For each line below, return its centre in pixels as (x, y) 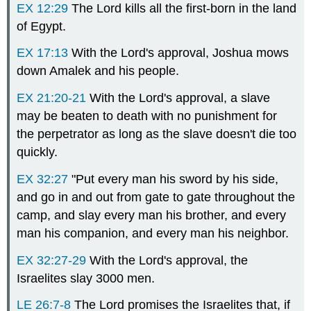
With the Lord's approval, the (167, 260)
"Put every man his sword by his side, (174, 179)
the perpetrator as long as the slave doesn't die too (157, 134)
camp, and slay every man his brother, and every (152, 215)
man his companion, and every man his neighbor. (153, 233)
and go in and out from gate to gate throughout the (156, 197)
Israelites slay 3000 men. (86, 278)
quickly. (37, 152)
